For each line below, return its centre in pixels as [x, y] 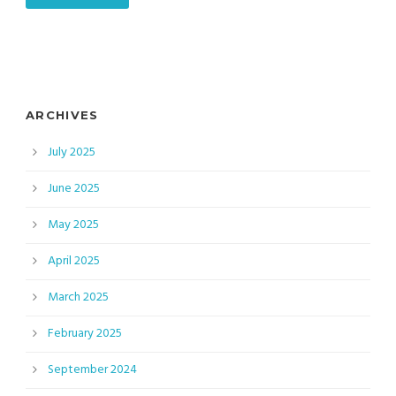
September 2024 [92, 369]
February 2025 [85, 333]
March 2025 [78, 297]
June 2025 [74, 188]
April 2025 [74, 261]
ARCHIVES [62, 114]
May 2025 [73, 225]
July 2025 [72, 152]
